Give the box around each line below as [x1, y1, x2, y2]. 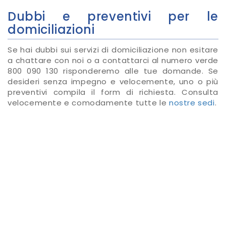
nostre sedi [169, 97, 215, 108]
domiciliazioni [8, 21, 95, 38]
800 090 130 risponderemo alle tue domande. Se [8, 65, 218, 76]
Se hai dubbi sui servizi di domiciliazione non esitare [8, 44, 218, 55]
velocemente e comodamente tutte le [8, 97, 169, 108]
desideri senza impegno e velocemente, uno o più [8, 76, 218, 87]
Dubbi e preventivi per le [8, 8, 218, 25]
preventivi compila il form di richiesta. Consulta [8, 86, 218, 97]
